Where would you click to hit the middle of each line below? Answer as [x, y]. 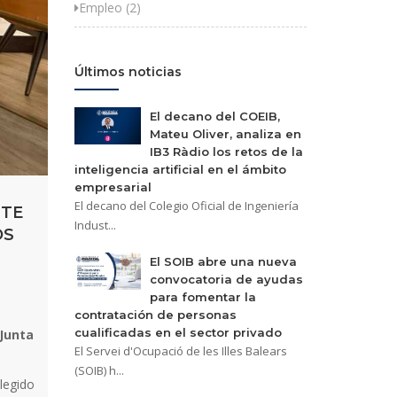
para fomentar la [202, 297]
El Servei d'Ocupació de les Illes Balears [180, 351]
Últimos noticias [128, 72]
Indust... [95, 225]
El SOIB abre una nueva [223, 261]
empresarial [113, 187]
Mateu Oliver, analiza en [225, 134]
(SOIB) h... [99, 370]
